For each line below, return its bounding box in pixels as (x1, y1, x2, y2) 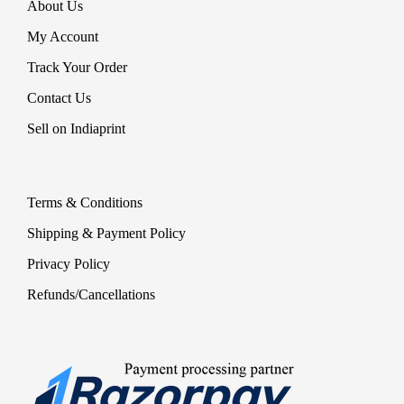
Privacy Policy (27, 255, 110, 271)
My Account (27, 28, 98, 44)
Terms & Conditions (27, 194, 142, 210)
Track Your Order (27, 59, 127, 75)
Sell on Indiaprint (27, 120, 125, 136)
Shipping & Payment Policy (27, 225, 186, 241)
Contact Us (27, 89, 91, 106)
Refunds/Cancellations (27, 286, 155, 302)
